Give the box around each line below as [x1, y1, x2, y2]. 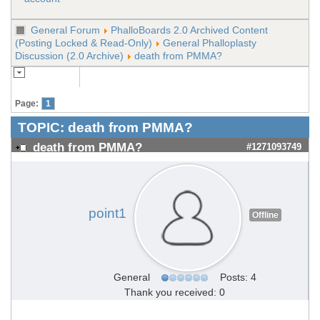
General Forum [31, 24, 100, 36]
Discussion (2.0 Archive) [15, 50, 124, 61]
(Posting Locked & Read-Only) [15, 37, 152, 49]
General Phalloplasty [163, 37, 256, 49]
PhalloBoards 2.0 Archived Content [111, 24, 268, 36]
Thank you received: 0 [124, 286, 225, 298]
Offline [251, 210, 279, 221]
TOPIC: [18, 120, 68, 135]
